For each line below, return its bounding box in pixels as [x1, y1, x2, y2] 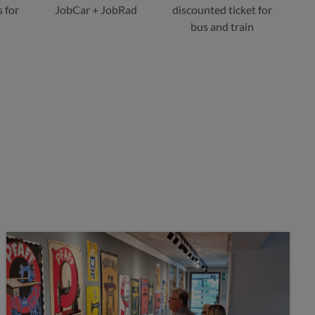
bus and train [191, 20, 254, 33]
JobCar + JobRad [54, 3, 137, 16]
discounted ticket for [172, 3, 272, 16]
